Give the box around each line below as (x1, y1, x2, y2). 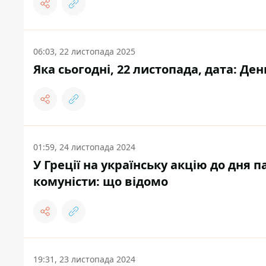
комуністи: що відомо (33, 173, 168, 190)
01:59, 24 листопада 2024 (33, 141, 135, 153)
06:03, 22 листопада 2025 (33, 46, 135, 58)
